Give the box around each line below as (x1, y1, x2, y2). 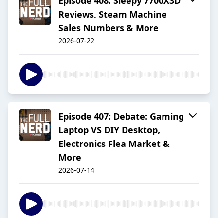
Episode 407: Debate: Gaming (58, 110, 184, 123)
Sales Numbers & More (58, 22, 159, 34)
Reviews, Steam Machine (58, 8, 167, 20)
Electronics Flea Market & (58, 138, 170, 150)
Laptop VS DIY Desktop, (58, 124, 160, 136)
